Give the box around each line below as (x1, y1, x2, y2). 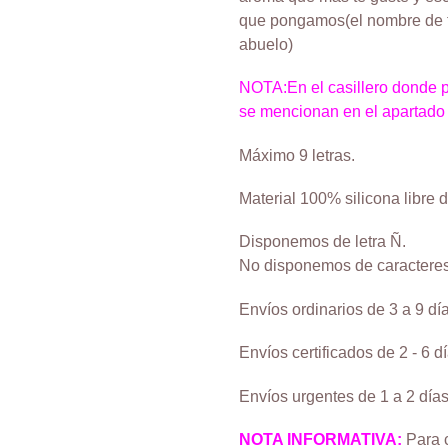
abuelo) (239, 35, 293, 53)
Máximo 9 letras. (239, 146, 355, 164)
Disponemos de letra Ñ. (239, 233, 406, 251)
